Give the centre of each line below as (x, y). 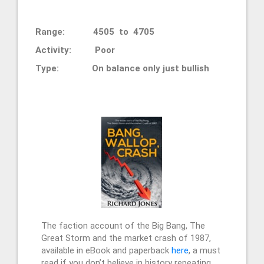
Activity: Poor (75, 50)
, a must (204, 250)
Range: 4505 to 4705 (108, 32)
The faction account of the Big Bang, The (123, 225)
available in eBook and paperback (106, 250)
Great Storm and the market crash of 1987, (126, 238)
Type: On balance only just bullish (122, 68)
